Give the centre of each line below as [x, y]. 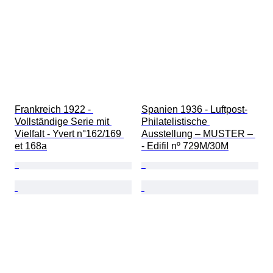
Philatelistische [175, 122]
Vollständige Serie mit [63, 122]
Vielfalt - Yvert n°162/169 [69, 134]
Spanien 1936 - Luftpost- [194, 110]
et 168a [31, 146]
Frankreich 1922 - [54, 110]
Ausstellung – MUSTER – [198, 134]
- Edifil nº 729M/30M [185, 146]
